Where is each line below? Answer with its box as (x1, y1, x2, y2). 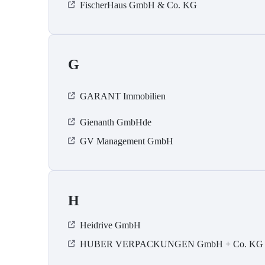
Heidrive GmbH (80, 220, 141, 231)
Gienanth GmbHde (80, 117, 151, 128)
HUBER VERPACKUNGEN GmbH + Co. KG (80, 239, 263, 250)
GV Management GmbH (80, 136, 173, 147)
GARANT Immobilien (80, 91, 166, 102)
